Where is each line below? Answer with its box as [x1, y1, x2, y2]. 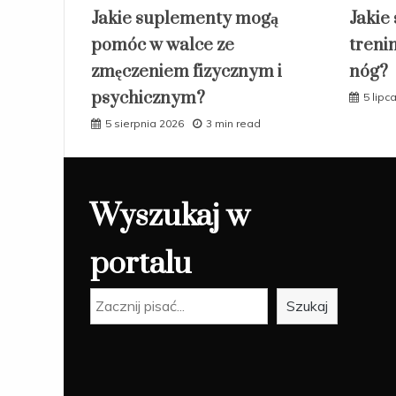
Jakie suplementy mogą [91, 8, 278, 31]
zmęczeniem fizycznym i [91, 61, 282, 84]
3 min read [206, 117, 261, 131]
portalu [90, 245, 192, 285]
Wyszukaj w [90, 197, 250, 237]
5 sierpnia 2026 [105, 117, 184, 131]
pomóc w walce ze [91, 34, 234, 57]
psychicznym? [91, 88, 205, 110]
